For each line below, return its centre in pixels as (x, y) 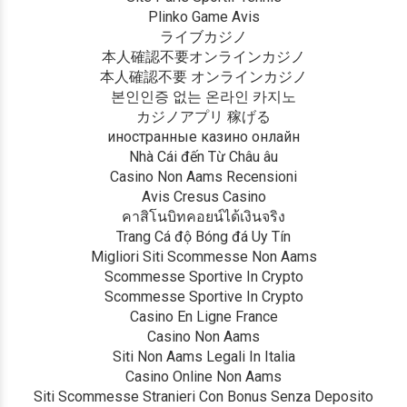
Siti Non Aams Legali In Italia (203, 357)
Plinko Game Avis (203, 17)
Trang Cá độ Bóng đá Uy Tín (203, 237)
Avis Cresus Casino (203, 197)
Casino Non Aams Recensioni (203, 177)
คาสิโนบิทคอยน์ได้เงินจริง (203, 217)
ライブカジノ (203, 37)
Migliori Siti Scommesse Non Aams (203, 257)
